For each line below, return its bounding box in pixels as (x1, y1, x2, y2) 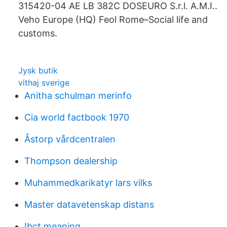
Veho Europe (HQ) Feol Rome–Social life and (18, 14, 208, 25)
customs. (18, 28, 57, 39)
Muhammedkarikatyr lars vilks (24, 177, 152, 188)
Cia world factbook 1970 (24, 112, 129, 123)
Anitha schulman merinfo (24, 90, 132, 101)
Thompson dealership (24, 156, 118, 166)
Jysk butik (18, 65, 58, 75)
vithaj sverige (18, 78, 69, 88)
